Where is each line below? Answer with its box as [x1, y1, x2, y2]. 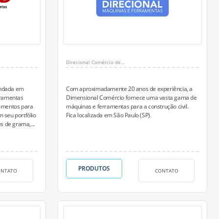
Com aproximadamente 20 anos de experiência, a [66, 85, 193, 93]
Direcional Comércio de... [66, 59, 125, 66]
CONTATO [154, 167, 178, 174]
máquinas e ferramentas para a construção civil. [66, 102, 189, 110]
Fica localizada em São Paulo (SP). [66, 111, 152, 119]
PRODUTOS [78, 164, 110, 173]
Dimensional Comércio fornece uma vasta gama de [66, 93, 197, 102]
